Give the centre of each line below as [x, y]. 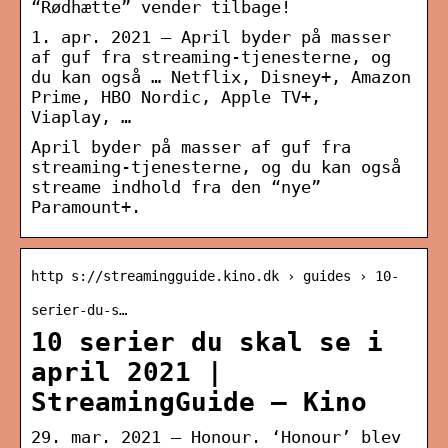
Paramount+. [86, 207]
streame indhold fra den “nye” [176, 187]
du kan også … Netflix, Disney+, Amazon [221, 77]
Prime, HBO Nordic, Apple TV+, [176, 97]
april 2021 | [127, 372]
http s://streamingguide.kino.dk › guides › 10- [215, 276]
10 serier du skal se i [207, 342]
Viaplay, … [81, 117]
